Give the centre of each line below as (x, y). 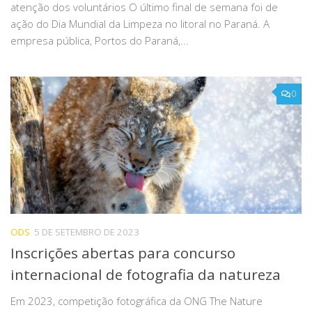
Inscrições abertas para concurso (123, 252)
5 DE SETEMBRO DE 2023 (87, 232)
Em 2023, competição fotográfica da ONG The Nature (136, 301)
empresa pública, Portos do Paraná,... (100, 40)
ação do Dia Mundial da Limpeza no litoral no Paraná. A (140, 23)
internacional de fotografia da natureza (146, 274)
